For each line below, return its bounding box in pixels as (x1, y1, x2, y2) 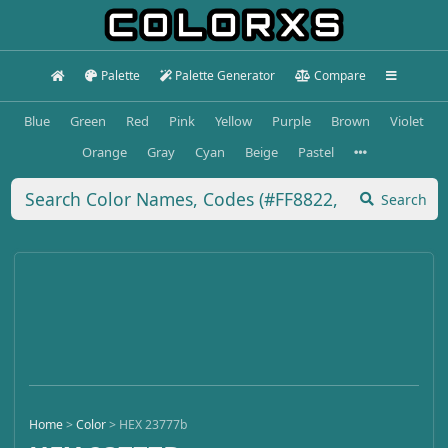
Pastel (297, 142, 334, 161)
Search (381, 189, 427, 209)
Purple (272, 111, 311, 130)
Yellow (215, 111, 252, 130)
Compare (313, 67, 366, 84)
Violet (390, 111, 424, 130)
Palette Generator (175, 67, 276, 84)
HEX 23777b (119, 416, 188, 434)
